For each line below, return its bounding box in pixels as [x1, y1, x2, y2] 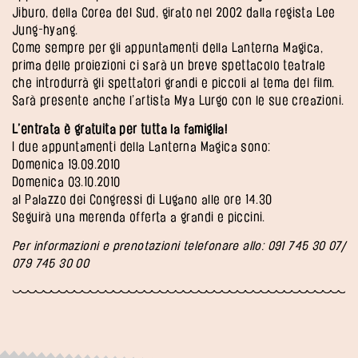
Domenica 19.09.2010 [12, 157, 121, 171]
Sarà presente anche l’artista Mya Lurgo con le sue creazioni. [12, 93, 344, 107]
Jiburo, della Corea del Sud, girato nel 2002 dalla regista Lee [12, 5, 336, 19]
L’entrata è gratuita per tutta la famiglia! [12, 121, 228, 136]
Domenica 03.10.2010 [12, 174, 121, 189]
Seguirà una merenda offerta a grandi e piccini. [12, 209, 265, 224]
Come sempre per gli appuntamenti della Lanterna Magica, [12, 40, 323, 54]
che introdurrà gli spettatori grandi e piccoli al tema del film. [12, 75, 335, 89]
